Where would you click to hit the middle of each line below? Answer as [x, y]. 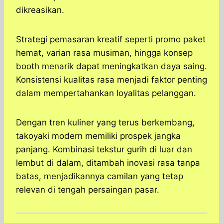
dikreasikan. [40, 10]
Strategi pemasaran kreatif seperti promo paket [111, 40]
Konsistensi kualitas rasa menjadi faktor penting [111, 80]
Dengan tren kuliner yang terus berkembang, [105, 123]
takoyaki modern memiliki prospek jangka [98, 136]
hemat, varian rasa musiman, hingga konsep [104, 53]
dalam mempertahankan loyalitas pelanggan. [106, 93]
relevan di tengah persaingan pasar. [88, 190]
